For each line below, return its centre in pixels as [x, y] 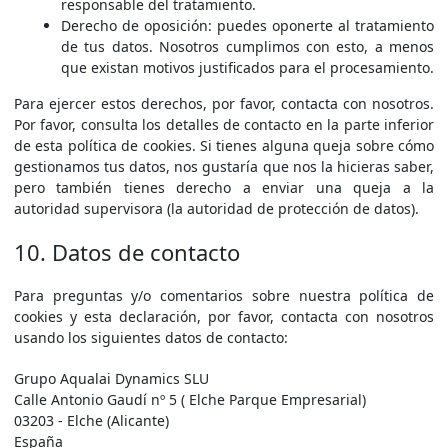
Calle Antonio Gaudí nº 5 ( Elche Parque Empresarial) [190, 399]
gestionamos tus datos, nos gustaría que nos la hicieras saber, [224, 166]
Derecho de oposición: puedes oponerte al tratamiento [247, 25]
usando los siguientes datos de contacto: [151, 337]
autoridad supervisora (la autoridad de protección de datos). [216, 208]
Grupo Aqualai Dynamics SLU [111, 378]
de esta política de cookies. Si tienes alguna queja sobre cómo [224, 145]
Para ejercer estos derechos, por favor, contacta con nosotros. [224, 103]
